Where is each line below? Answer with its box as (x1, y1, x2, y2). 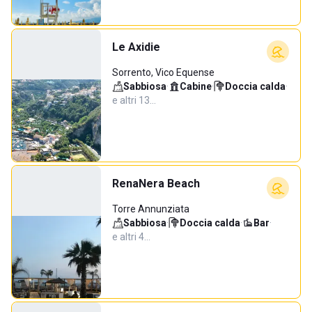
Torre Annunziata (112, 203, 189, 214)
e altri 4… (112, 231, 150, 242)
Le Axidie (112, 40, 160, 54)
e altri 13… (112, 95, 156, 106)
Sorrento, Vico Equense (112, 67, 214, 78)
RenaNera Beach (112, 177, 200, 190)
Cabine (180, 81, 212, 92)
